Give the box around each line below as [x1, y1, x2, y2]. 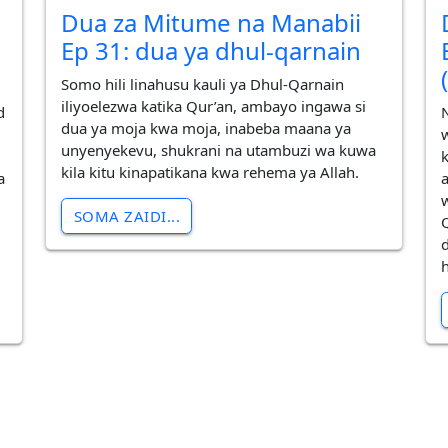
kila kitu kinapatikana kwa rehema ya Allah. [61, 161, 360, 182]
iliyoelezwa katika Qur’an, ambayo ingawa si [61, 95, 367, 116]
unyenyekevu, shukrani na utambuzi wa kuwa [61, 139, 377, 160]
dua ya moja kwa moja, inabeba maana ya [61, 117, 352, 138]
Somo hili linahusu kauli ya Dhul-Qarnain [61, 73, 345, 94]
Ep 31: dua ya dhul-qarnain [61, 34, 362, 68]
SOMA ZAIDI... [73, 205, 180, 226]
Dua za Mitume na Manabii [61, 6, 362, 40]
